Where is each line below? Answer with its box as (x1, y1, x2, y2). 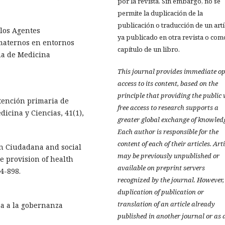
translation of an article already (118, 199, 215, 209)
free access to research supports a (118, 103, 218, 113)
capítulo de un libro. (118, 45, 180, 54)
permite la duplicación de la (118, 9, 203, 18)
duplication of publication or (118, 187, 204, 197)
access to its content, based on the (118, 79, 218, 88)
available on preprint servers (118, 163, 205, 173)
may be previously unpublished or (118, 151, 219, 161)
